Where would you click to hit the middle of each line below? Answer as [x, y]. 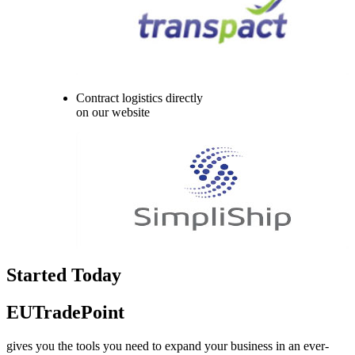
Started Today [64, 275]
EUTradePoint [65, 313]
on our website [113, 113]
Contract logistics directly [139, 98]
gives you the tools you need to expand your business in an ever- [168, 346]
